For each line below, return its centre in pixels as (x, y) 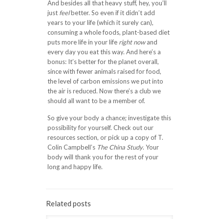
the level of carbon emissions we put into (105, 81)
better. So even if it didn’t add (112, 13)
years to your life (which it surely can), (100, 22)
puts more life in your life (83, 42)
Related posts (68, 203)
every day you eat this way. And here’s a (104, 52)
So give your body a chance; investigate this (109, 118)
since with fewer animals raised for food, (104, 71)
